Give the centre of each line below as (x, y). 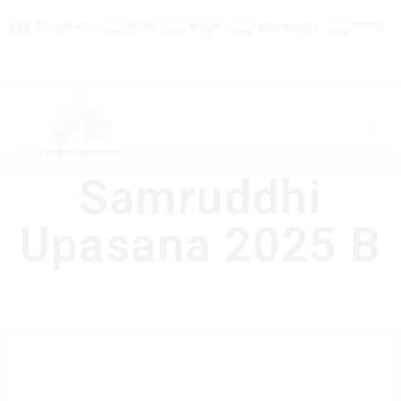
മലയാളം (287, 27)
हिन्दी (141, 27)
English (64, 27)
